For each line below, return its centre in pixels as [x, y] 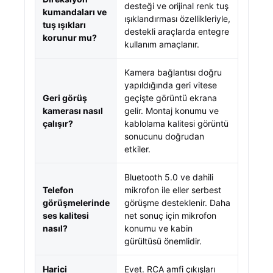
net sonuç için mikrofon [170, 215]
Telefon [58, 190]
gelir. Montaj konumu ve [172, 111]
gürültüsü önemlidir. [163, 241]
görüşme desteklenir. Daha [177, 203]
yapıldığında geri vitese [171, 85]
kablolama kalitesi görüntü [176, 123]
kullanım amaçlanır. [162, 44]
